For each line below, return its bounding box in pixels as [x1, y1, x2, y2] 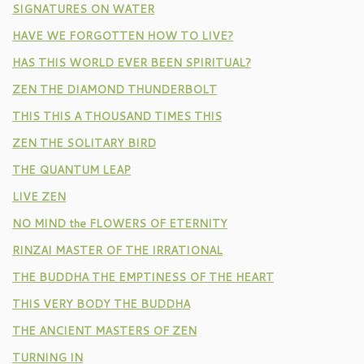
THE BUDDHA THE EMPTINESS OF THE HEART [12, 269, 274, 285]
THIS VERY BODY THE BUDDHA [12, 296, 190, 312]
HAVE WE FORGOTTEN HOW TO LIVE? [12, 28, 233, 44]
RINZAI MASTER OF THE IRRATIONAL [12, 242, 223, 258]
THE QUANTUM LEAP [12, 162, 131, 178]
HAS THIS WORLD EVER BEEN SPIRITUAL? [12, 54, 251, 71]
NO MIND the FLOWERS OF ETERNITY [12, 215, 227, 232]
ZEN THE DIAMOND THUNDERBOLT [12, 81, 217, 97]
